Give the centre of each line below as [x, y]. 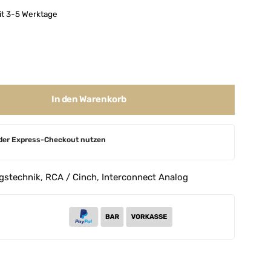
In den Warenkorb [89, 99]
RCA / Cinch [71, 177]
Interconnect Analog [145, 177]
